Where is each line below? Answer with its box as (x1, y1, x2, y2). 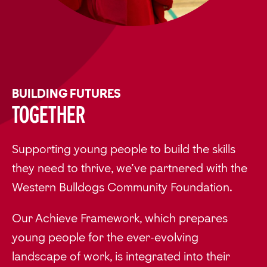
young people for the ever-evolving (12, 230, 198, 245)
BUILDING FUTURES (12, 86, 121, 101)
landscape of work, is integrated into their (12, 249, 230, 264)
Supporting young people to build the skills (12, 142, 235, 157)
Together (12, 100, 85, 129)
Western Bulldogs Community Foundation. (12, 180, 232, 195)
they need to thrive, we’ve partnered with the (12, 161, 247, 176)
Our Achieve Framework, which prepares (12, 211, 228, 226)
